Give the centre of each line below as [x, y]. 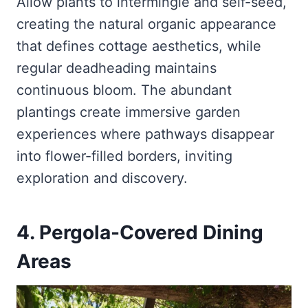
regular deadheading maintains [117, 68]
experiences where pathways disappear [145, 134]
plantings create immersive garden [129, 112]
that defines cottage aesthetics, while [139, 46]
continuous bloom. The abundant [124, 90]
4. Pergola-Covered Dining [140, 232]
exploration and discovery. [102, 178]
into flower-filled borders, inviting [124, 156]
